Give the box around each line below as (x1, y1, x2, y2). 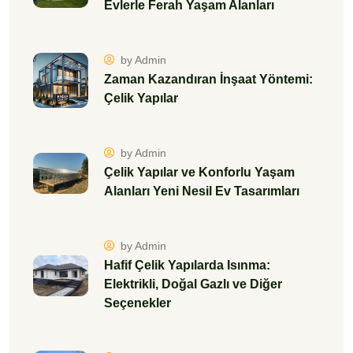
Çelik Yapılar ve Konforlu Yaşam (104, 165, 295, 179)
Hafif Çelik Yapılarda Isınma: (104, 258, 270, 272)
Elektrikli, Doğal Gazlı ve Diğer (104, 277, 282, 291)
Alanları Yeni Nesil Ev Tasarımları (104, 184, 299, 198)
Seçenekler (104, 295, 171, 310)
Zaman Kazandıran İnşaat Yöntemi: (104, 72, 313, 86)
